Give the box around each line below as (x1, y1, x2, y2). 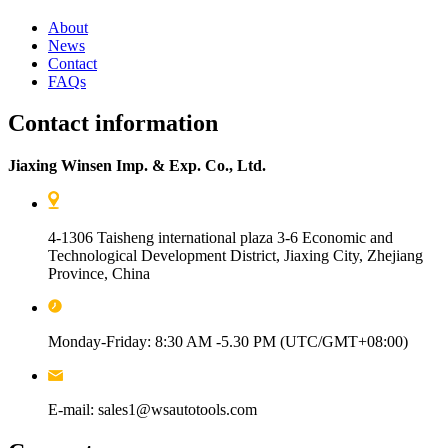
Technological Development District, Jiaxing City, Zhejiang (48, 247, 423, 265)
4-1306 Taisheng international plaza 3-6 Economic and (48, 229, 393, 247)
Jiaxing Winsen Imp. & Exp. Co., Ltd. (8, 157, 266, 175)
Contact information (8, 110, 218, 137)
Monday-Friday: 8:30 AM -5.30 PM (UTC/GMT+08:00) (48, 333, 420, 351)
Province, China (48, 265, 150, 283)
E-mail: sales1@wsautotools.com (48, 401, 257, 419)
